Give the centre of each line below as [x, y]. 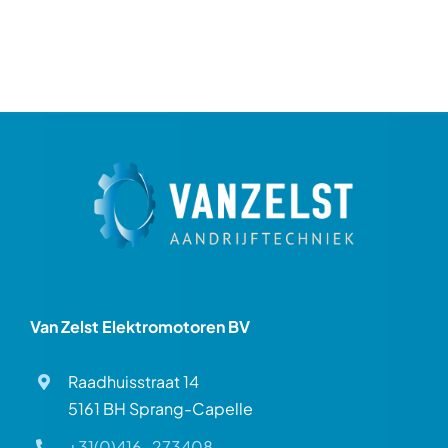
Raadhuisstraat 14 [134, 381]
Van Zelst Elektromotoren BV [139, 326]
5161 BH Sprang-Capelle [161, 408]
